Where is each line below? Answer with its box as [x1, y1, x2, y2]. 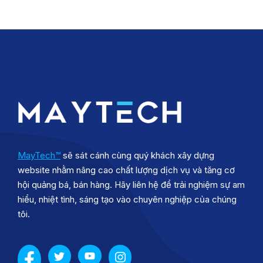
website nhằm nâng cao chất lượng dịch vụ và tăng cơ [18, 164, 235, 176]
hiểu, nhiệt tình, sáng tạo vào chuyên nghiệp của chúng [18, 193, 237, 205]
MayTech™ [18, 149, 60, 161]
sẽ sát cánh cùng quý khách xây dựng [60, 149, 214, 161]
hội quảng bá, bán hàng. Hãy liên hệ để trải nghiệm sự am [18, 178, 245, 190]
